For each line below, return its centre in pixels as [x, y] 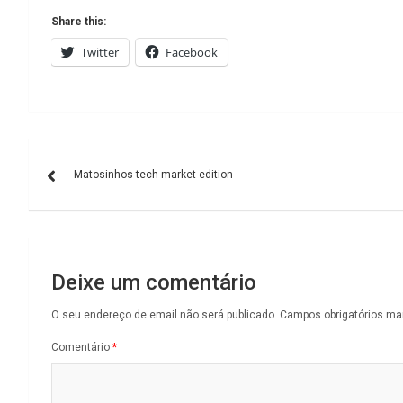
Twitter [100, 53]
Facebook [192, 53]
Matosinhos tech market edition [153, 175]
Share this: [79, 22]
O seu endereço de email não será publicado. [164, 315]
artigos [73, 230]
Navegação [99, 156]
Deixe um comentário [154, 283]
